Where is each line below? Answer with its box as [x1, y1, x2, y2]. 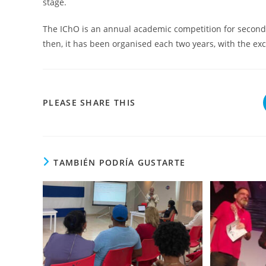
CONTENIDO [135, 143, 191, 155]
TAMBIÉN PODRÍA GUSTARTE [53, 156, 186, 168]
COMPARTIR [135, 96, 189, 107]
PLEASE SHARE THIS [43, 96, 136, 108]
